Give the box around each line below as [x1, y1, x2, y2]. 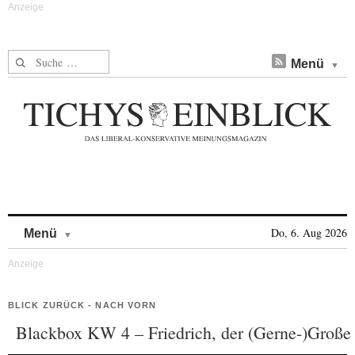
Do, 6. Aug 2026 [271, 225, 347, 240]
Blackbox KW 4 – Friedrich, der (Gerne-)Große [16, 321, 351, 344]
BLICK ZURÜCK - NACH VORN [8, 300, 157, 310]
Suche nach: [8, 51, 69, 67]
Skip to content [72, 219, 155, 232]
